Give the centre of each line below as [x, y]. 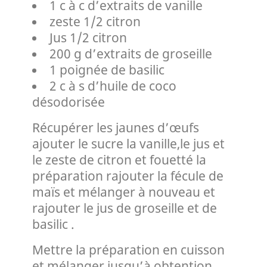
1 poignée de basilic [107, 69]
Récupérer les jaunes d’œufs [116, 127]
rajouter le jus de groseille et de [125, 208]
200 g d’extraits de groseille [131, 53]
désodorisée [69, 102]
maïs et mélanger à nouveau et [124, 192]
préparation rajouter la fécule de [128, 176]
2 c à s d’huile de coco [113, 86]
